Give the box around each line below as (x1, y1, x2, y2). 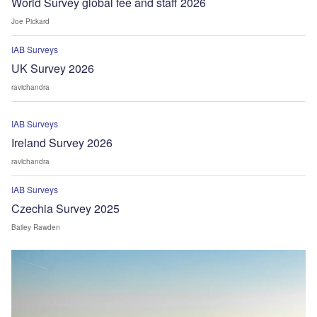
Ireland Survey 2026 (11, 134, 113, 151)
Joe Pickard (11, 16, 50, 26)
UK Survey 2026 (11, 59, 94, 76)
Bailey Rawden (11, 221, 60, 232)
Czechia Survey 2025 (11, 200, 120, 217)
